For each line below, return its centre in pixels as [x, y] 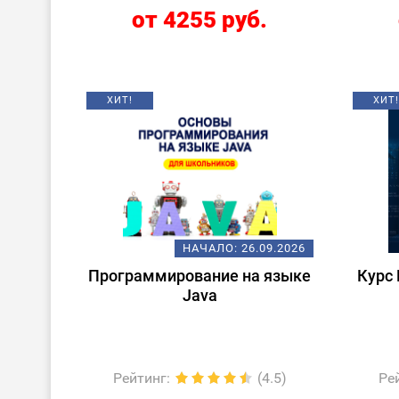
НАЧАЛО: [212, 248]
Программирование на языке [200, 276]
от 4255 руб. [200, 20]
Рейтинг [139, 378]
